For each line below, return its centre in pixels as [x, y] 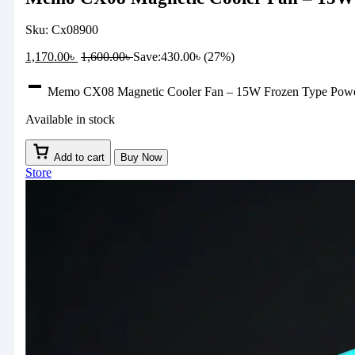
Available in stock [70, 119]
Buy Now [141, 157]
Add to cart [79, 157]
